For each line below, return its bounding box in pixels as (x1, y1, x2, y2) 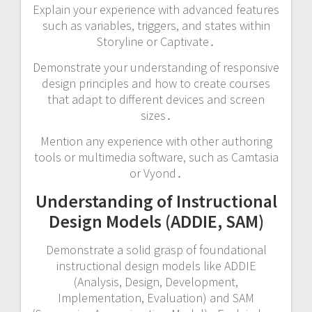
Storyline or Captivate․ (97, 33, 215, 50)
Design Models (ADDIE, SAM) (48, 210, 264, 233)
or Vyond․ (130, 165, 182, 182)
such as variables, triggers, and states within (42, 17, 270, 34)
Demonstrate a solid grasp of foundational (45, 242, 267, 258)
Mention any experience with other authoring (40, 133, 272, 150)
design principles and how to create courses (42, 75, 270, 92)
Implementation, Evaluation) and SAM (58, 290, 254, 306)
